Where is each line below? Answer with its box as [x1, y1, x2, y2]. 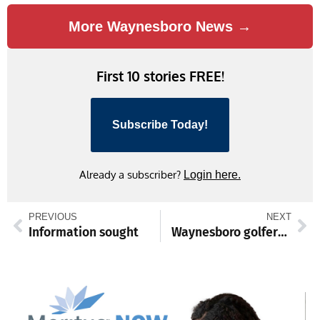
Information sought [29, 224, 139, 240]
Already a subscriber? [79, 167, 184, 181]
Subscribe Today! [112, 118, 208, 131]
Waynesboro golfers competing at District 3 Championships [277, 224, 287, 240]
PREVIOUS [29, 211, 77, 222]
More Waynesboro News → [69, 18, 251, 34]
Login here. [184, 168, 241, 181]
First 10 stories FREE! [96, 66, 224, 85]
